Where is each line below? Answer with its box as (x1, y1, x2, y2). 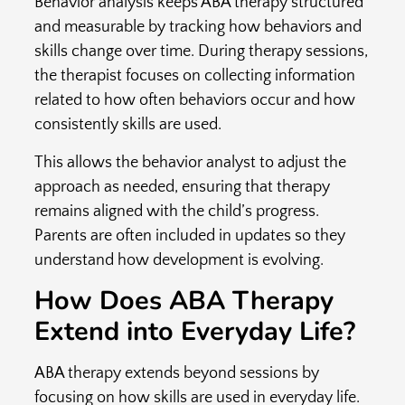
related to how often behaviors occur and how (33, 91, 355, 110)
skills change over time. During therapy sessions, (33, 42, 368, 61)
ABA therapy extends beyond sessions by (33, 363, 319, 382)
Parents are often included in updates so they (33, 226, 345, 245)
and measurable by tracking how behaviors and (33, 18, 362, 37)
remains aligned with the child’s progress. (33, 202, 319, 221)
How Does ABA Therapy (33, 282, 334, 318)
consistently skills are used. (33, 116, 221, 135)
